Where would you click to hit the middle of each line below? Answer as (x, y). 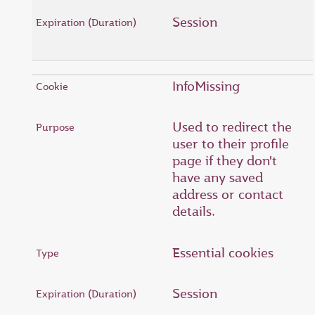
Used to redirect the (232, 127)
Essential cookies (223, 252)
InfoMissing (206, 86)
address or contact (228, 194)
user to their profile (231, 144)
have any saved (218, 178)
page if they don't (225, 161)
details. (194, 211)
